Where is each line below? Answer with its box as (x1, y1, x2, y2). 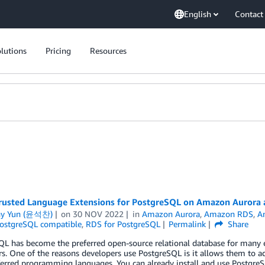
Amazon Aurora (142, 209, 201, 219)
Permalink (169, 219, 206, 229)
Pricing (46, 46, 71, 56)
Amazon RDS (204, 209, 254, 219)
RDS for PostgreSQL (85, 219, 160, 229)
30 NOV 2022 (73, 209, 124, 219)
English (184, 9, 211, 19)
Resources (90, 46, 127, 56)
